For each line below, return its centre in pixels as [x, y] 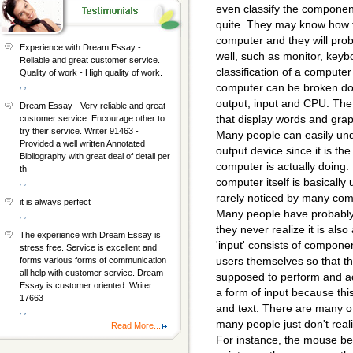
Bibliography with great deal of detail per [95, 156]
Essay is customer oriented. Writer [86, 285]
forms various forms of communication [93, 260]
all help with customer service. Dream [91, 273]
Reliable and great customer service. [90, 60]
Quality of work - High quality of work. [91, 72]
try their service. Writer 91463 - [79, 131]
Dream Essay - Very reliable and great [93, 106]
